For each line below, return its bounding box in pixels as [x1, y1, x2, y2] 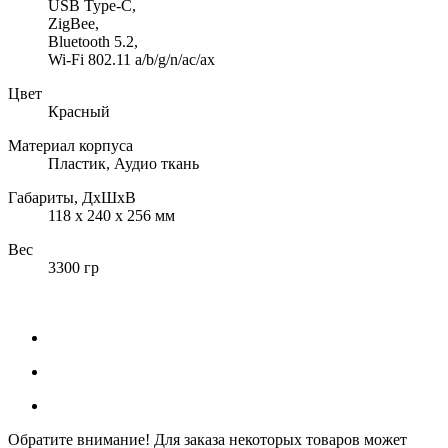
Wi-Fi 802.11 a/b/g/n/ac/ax [48, 51, 215, 68]
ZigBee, [48, 15, 99, 32]
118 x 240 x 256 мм [48, 207, 175, 224]
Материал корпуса [8, 137, 133, 154]
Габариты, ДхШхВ [8, 189, 136, 206]
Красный [48, 103, 110, 120]
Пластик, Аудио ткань [48, 155, 199, 172]
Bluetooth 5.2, [48, 33, 138, 50]
